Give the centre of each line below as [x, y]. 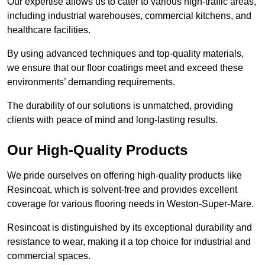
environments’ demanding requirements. [92, 82]
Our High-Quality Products [97, 150]
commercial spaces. [50, 256]
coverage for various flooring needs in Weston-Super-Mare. [130, 204]
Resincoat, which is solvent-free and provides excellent [122, 190]
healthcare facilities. [50, 30]
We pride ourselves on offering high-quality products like [125, 176]
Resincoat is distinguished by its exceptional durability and [130, 228]
